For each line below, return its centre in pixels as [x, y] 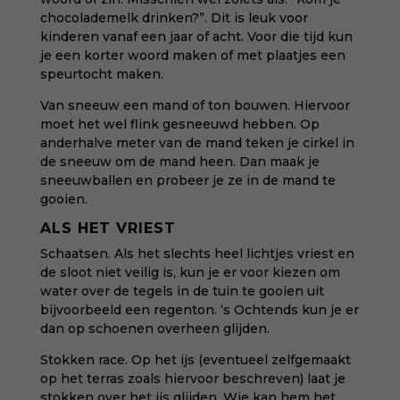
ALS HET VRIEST [108, 228]
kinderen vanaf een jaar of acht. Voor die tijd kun [196, 37]
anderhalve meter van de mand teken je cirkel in [197, 143]
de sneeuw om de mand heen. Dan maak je [179, 162]
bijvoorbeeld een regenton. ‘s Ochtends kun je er [199, 310]
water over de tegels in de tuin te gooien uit [182, 291]
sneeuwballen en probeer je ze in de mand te [187, 180]
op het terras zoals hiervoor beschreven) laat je [192, 379]
